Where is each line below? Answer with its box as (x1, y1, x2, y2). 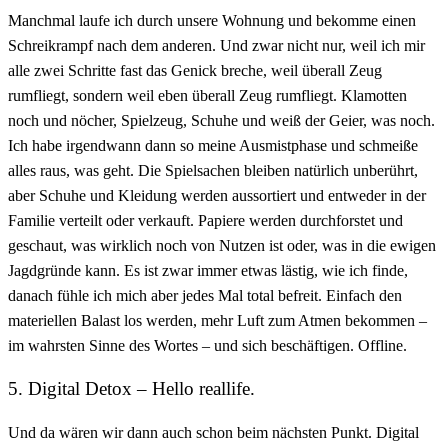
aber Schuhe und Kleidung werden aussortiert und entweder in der (8, 186, 426, 204)
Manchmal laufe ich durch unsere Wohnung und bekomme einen (8, 11, 416, 29)
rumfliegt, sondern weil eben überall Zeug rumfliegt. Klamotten (8, 86, 407, 104)
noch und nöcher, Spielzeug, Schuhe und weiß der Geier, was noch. (8, 111, 435, 129)
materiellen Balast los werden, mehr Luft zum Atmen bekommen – (8, 311, 427, 329)
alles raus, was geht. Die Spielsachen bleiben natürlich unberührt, (8, 161, 418, 179)
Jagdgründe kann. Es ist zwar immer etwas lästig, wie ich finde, (8, 261, 408, 279)
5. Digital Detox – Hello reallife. (8, 378, 255, 400)
